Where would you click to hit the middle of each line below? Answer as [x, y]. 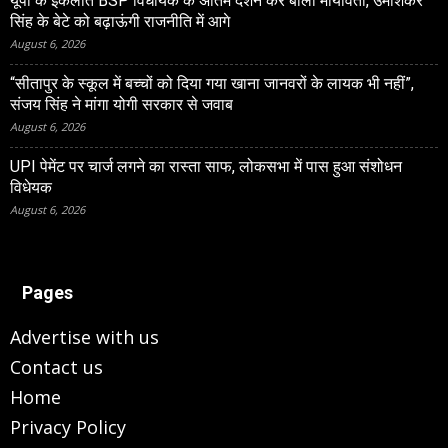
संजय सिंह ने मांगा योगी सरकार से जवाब [121, 104]
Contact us [56, 367]
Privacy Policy [68, 427]
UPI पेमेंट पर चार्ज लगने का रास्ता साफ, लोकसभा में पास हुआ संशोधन [206, 166]
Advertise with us [84, 337]
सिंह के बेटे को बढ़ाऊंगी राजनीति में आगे [120, 21]
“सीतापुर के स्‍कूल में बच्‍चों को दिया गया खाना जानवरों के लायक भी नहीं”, [212, 83]
